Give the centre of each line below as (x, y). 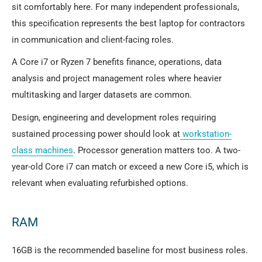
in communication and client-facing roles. (93, 39)
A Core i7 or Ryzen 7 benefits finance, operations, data (117, 62)
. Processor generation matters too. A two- (157, 150)
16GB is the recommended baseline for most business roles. (130, 251)
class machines (42, 150)
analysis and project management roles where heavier (117, 79)
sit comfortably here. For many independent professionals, (125, 7)
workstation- (207, 134)
